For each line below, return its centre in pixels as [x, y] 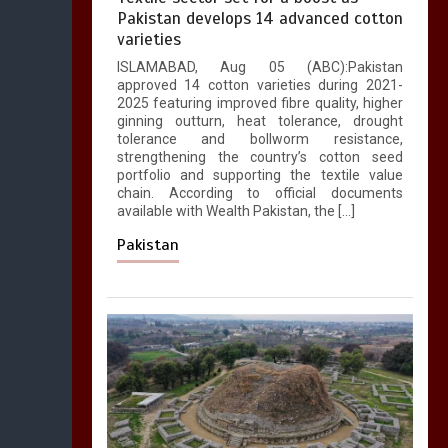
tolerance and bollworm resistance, [259, 139]
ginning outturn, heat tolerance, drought [259, 121]
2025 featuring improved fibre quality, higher [259, 103]
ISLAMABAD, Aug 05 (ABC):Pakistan [259, 67]
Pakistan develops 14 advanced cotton [259, 19]
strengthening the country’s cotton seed [259, 157]
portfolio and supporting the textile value [259, 175]
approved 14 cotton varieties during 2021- [259, 85]
